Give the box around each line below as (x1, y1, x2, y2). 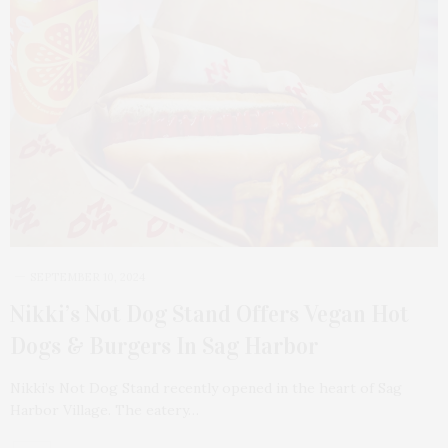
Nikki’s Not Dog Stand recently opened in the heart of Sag (10, 378, 402, 397)
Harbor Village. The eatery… (10, 400, 199, 419)
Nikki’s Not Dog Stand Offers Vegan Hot (10, 299, 409, 328)
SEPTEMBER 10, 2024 (30, 269, 145, 284)
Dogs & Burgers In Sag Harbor (10, 331, 318, 360)
